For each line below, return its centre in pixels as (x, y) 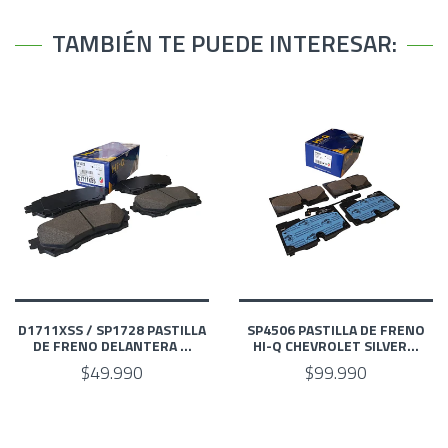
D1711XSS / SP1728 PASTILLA (112, 329)
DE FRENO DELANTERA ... (112, 345)
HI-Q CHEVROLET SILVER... (336, 345)
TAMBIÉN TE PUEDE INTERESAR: (224, 43)
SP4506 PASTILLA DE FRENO (336, 329)
